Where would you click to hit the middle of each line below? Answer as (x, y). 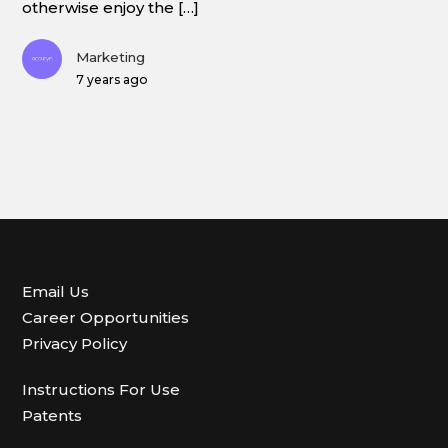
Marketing (111, 56)
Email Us (56, 291)
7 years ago (112, 79)
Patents (52, 415)
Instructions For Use (101, 389)
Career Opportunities (106, 317)
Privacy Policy (75, 343)
